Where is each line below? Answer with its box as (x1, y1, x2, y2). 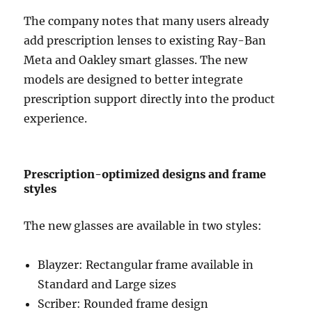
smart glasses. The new (116, 53, 248, 68)
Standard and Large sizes (38, 277, 177, 292)
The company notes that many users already (24, 14, 270, 29)
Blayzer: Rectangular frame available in (38, 258, 254, 272)
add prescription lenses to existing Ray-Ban (24, 33, 267, 48)
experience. (24, 111, 88, 126)
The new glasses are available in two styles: (24, 219, 263, 233)
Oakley (79, 53, 117, 68)
